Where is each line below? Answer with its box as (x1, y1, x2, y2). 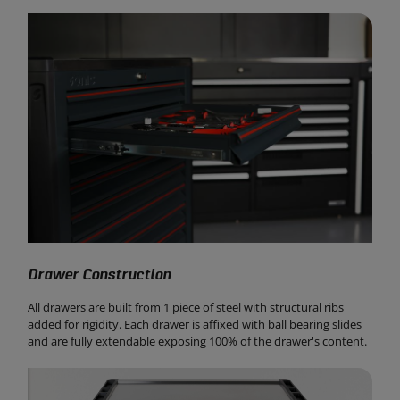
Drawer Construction (28, 267, 171, 285)
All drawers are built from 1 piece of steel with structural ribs (28, 299, 345, 316)
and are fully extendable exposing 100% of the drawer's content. (28, 333, 368, 350)
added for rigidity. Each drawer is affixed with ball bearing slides (28, 316, 362, 333)
